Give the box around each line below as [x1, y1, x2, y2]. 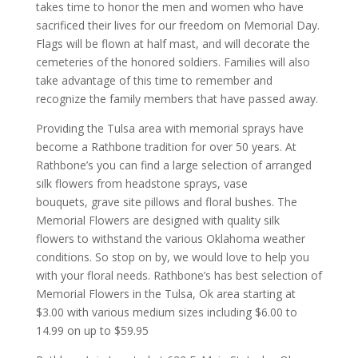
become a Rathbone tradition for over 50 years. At [35, 139, 296, 154]
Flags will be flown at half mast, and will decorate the [35, 36, 310, 51]
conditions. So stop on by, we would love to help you [35, 249, 309, 265]
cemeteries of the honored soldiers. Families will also [35, 54, 310, 70]
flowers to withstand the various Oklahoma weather [35, 231, 305, 246]
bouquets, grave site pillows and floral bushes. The [35, 194, 297, 209]
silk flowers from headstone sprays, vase [35, 176, 248, 191]
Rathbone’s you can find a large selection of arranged [35, 157, 312, 173]
